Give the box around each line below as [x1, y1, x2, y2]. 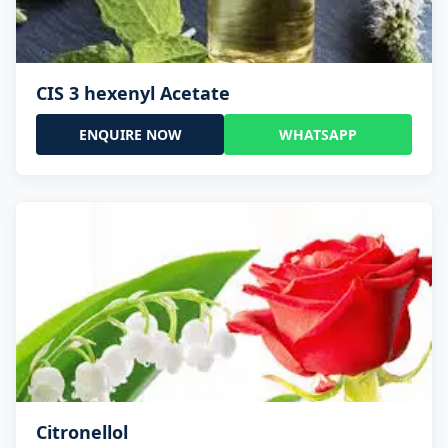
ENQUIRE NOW [78, 125, 182, 145]
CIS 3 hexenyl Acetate [36, 81, 230, 106]
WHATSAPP [279, 125, 357, 145]
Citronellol [36, 420, 128, 445]
